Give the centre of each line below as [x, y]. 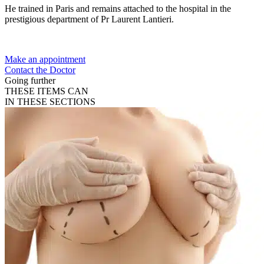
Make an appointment [45, 60]
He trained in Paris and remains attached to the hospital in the [118, 9]
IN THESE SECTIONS [50, 102]
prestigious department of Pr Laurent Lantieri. [89, 19]
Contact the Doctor [40, 70]
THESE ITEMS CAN [47, 91]
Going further [30, 81]
